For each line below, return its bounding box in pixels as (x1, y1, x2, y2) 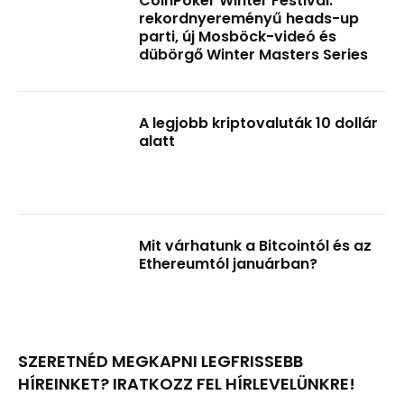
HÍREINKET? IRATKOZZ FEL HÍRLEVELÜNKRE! (18, 372, 355, 396)
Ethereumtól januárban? (139, 252, 318, 274)
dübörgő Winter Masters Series (139, 44, 369, 66)
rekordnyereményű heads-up (139, 8, 360, 30)
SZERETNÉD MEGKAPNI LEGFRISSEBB (18, 350, 303, 373)
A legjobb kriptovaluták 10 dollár (139, 112, 379, 133)
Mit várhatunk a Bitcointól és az (139, 234, 372, 256)
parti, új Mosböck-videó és (139, 26, 337, 48)
